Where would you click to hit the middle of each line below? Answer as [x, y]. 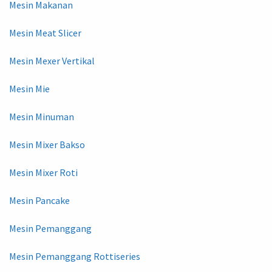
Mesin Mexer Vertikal [52, 60]
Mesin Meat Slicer [45, 32]
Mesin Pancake [39, 200]
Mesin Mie [29, 88]
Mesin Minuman [42, 116]
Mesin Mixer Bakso [47, 144]
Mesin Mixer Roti [43, 172]
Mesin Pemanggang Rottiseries [75, 256]
